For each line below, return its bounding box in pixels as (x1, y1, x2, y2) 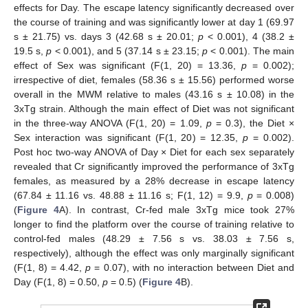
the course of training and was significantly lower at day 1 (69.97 (14, 16, 294, 27)
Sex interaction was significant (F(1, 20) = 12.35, (14, 131, 243, 143)
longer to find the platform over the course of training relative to (14, 218, 294, 230)
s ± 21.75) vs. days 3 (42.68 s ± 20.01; (14, 30, 198, 42)
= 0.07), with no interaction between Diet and (91, 261, 295, 273)
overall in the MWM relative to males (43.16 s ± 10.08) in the (14, 88, 294, 100)
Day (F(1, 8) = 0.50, (14, 276, 102, 287)
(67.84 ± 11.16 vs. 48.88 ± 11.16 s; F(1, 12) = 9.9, (14, 189, 247, 201)
